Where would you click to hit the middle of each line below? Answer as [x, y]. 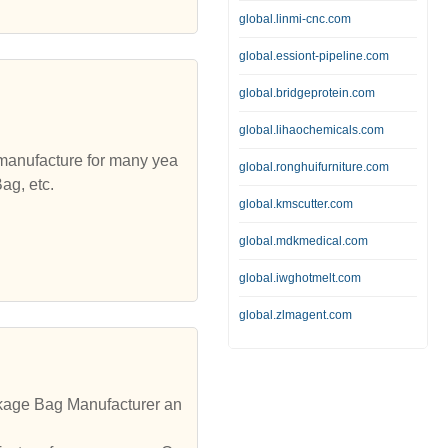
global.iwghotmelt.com [300, 278]
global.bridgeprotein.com [307, 93]
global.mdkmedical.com [303, 241]
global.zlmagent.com [295, 315]
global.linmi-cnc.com [295, 19]
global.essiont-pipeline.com [314, 56]
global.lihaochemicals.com [311, 130]
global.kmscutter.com [296, 204]
